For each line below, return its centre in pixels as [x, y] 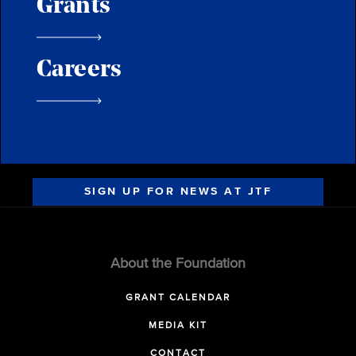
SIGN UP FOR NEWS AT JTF [178, 192]
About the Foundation [178, 264]
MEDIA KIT [178, 326]
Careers [79, 70]
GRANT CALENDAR [178, 298]
